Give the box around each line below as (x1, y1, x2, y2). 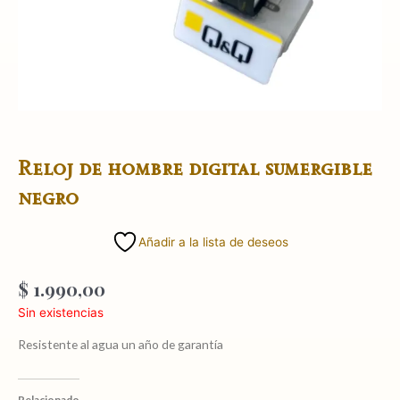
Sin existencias (18, 305, 104, 321)
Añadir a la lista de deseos (138, 235, 288, 250)
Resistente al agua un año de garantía (18, 336, 223, 352)
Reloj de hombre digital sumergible (18, 154, 372, 181)
